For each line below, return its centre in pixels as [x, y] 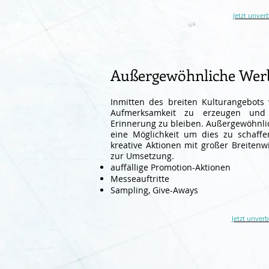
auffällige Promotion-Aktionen [171, 167]
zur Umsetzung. [142, 156]
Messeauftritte [140, 179]
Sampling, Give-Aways [154, 190]
